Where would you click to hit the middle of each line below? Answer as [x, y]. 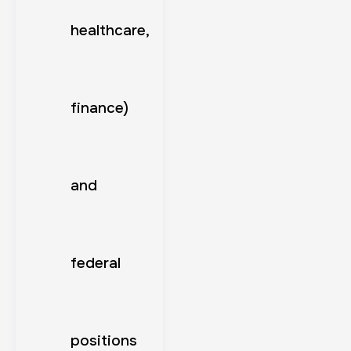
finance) [100, 108]
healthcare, [110, 30]
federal [96, 263]
